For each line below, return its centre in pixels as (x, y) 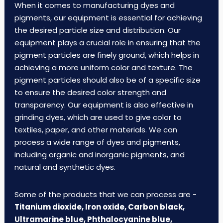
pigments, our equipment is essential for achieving (108, 18)
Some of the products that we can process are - (105, 194)
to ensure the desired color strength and (90, 92)
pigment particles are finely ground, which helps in (107, 55)
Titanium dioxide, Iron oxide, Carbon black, (99, 207)
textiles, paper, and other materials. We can (96, 130)
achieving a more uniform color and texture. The (103, 67)
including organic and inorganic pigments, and (99, 155)
